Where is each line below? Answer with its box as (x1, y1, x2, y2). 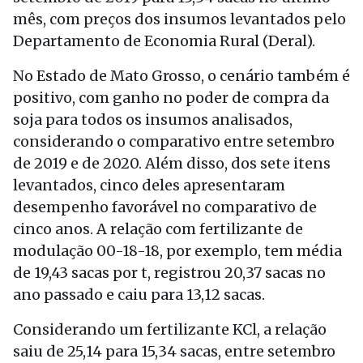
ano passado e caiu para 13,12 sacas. (13, 285, 265, 304)
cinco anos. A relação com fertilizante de (13, 220, 303, 238)
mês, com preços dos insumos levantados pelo (13, 10, 346, 28)
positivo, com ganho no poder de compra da (13, 88, 329, 107)
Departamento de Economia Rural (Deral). (13, 32, 315, 50)
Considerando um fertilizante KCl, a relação (13, 320, 327, 339)
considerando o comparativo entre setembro (13, 132, 335, 151)
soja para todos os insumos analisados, (13, 110, 293, 129)
